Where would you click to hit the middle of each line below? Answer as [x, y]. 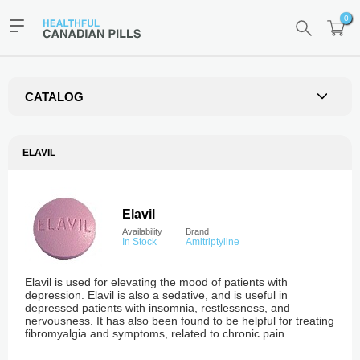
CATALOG [54, 96]
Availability [142, 231]
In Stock [139, 242]
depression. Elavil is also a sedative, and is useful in [156, 295]
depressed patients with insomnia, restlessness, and [157, 308]
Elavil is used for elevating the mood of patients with [156, 282]
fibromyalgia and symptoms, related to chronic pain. [156, 333]
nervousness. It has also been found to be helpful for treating [180, 321]
